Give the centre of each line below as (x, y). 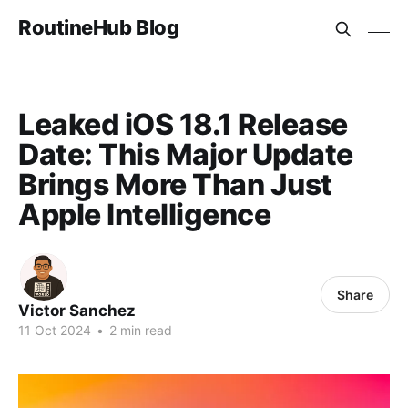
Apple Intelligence (145, 214)
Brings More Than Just (175, 184)
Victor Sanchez (77, 311)
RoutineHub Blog (99, 27)
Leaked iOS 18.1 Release (183, 124)
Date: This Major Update (186, 154)
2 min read (139, 330)
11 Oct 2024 (55, 330)
